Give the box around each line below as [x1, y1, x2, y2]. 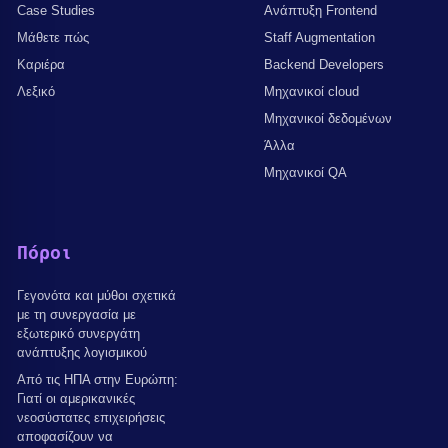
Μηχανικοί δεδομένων [264, 110, 392, 126]
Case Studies [17, 2, 95, 18]
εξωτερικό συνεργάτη [17, 325, 140, 341]
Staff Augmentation [264, 29, 375, 45]
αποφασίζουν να [17, 428, 113, 444]
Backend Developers [264, 56, 384, 72]
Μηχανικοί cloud [264, 83, 359, 99]
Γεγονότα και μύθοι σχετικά [17, 287, 176, 303]
